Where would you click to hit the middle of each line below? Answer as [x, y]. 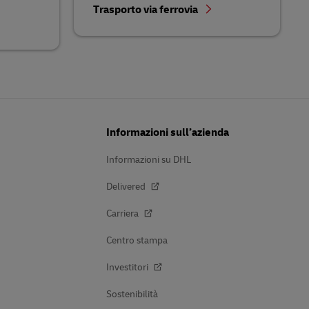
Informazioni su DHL [149, 160]
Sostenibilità [132, 295]
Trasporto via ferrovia [146, 10]
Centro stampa [137, 241]
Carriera [123, 214]
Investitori [128, 268]
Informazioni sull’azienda [168, 133]
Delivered [127, 187]
